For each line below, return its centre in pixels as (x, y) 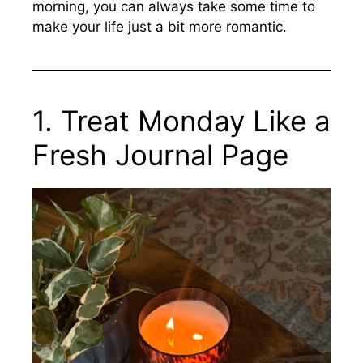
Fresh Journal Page (160, 155)
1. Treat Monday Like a (181, 121)
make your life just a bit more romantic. (160, 27)
